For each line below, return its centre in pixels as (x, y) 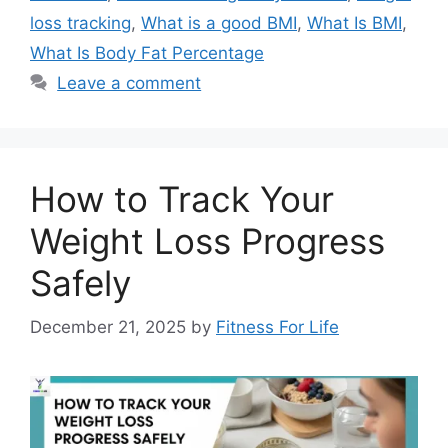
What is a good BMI (219, 22)
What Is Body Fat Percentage (147, 52)
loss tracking (80, 22)
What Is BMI (354, 22)
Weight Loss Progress (207, 240)
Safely (80, 282)
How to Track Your (182, 198)
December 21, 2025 (108, 327)
